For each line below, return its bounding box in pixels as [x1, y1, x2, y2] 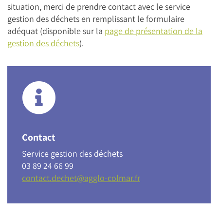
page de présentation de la [105, 25, 202, 36]
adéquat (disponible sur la [7, 25, 105, 36]
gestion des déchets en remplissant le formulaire [7, 13, 184, 24]
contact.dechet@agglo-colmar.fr [22, 172, 140, 183]
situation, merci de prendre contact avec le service [7, 1, 190, 12]
